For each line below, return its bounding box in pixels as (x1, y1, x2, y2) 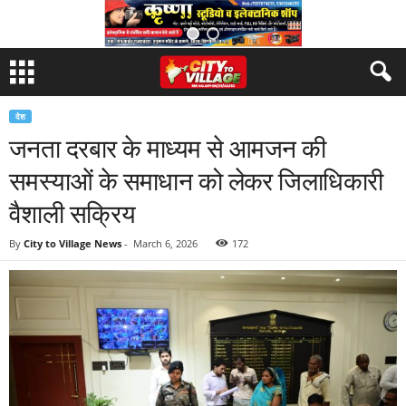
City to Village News (24, 237, 121, 250)
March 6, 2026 (133, 237, 198, 250)
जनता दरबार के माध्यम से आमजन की (9, 130, 326, 165)
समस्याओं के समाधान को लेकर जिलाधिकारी (9, 163, 383, 198)
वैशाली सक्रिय (9, 196, 136, 230)
